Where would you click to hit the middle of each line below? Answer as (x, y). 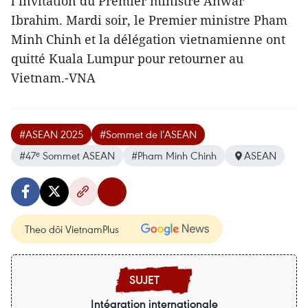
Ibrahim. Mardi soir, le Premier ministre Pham (149, 20)
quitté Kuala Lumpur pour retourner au (127, 59)
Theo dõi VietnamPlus (72, 229)
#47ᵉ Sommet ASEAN (67, 156)
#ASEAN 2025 (51, 134)
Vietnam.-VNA (53, 78)
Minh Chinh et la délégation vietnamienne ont (148, 40)
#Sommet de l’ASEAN (148, 134)
